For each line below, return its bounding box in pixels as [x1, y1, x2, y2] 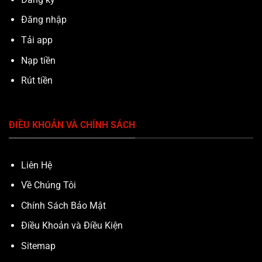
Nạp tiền [20, 54, 56, 66]
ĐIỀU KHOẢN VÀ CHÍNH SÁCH [9, 119, 135, 131]
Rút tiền [20, 75, 53, 87]
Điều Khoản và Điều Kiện [20, 220, 123, 232]
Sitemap [20, 240, 56, 251]
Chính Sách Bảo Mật [20, 199, 106, 211]
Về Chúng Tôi [20, 180, 76, 191]
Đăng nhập [20, 14, 67, 26]
